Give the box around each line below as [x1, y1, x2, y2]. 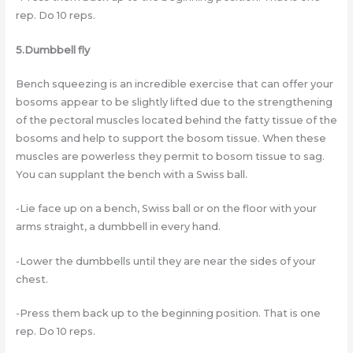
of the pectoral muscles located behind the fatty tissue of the [15, 114, 337, 127]
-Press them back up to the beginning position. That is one [15, 307, 321, 320]
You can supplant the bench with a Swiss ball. [15, 169, 247, 181]
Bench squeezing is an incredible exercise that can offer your [15, 78, 333, 91]
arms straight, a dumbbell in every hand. [15, 221, 221, 233]
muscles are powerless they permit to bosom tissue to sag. [15, 150, 325, 163]
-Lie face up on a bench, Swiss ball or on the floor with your [15, 203, 317, 215]
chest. [15, 273, 48, 285]
